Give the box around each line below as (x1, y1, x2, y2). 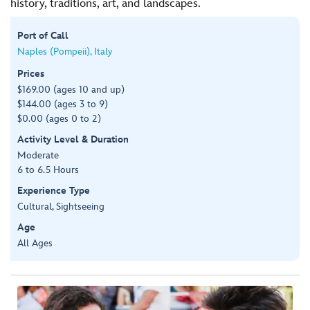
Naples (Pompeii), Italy (17, 45, 112, 57)
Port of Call (17, 29, 69, 42)
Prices (17, 67, 44, 80)
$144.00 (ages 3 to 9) (17, 98, 108, 110)
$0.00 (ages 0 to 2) (17, 112, 101, 125)
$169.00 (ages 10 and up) (17, 83, 125, 95)
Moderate (17, 149, 59, 161)
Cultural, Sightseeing (17, 200, 104, 212)
